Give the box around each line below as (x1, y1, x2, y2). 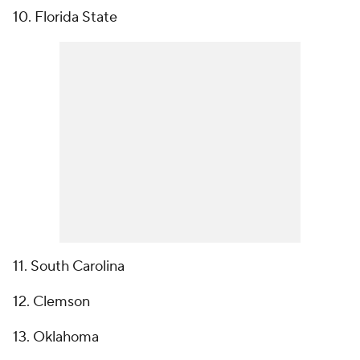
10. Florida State (13, 8, 117, 27)
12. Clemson (13, 292, 90, 312)
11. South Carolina (13, 257, 125, 276)
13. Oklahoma (13, 328, 99, 347)
